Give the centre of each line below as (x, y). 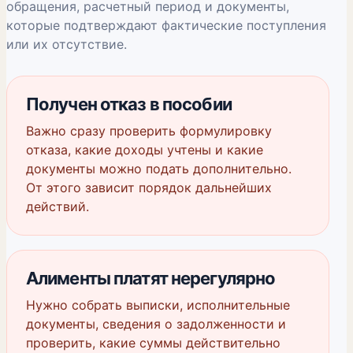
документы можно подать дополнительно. (159, 169)
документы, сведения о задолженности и (156, 324)
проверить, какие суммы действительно (153, 343)
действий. (58, 206)
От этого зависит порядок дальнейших (149, 188)
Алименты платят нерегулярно (151, 278)
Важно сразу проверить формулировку (149, 131)
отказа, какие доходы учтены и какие (145, 150)
